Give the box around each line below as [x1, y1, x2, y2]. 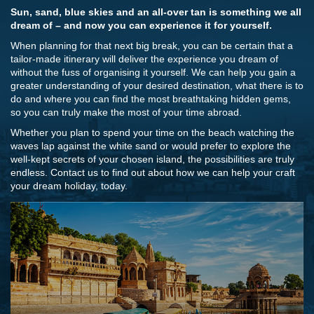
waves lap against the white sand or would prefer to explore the [11, 140, 291, 151]
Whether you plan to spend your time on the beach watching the [11, 127, 294, 138]
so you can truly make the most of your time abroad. [11, 107, 242, 118]
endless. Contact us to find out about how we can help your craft [11, 167, 295, 178]
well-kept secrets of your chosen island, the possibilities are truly [11, 153, 294, 165]
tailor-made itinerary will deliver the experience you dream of [11, 53, 278, 64]
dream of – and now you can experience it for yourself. [11, 20, 272, 31]
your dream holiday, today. [11, 180, 128, 191]
